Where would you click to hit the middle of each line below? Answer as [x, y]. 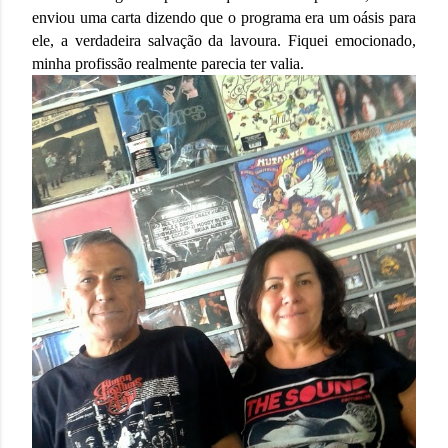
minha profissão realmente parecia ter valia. [176, 64]
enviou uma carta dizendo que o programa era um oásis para [224, 18]
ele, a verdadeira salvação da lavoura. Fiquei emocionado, [224, 41]
